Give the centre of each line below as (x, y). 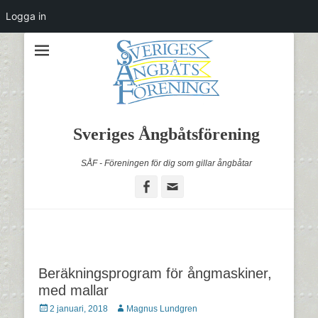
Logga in (26, 16)
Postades (56, 308)
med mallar (73, 290)
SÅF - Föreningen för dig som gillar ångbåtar (166, 163)
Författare (133, 308)
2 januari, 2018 (79, 309)
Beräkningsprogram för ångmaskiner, (155, 273)
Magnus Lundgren (162, 309)
